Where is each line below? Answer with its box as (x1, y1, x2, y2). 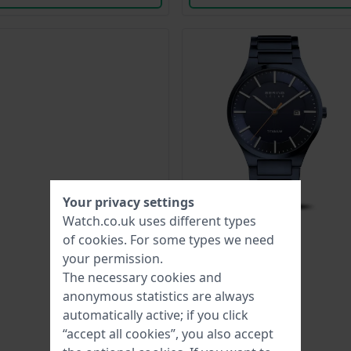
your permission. (63, 250, 163, 267)
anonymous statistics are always (63, 288, 255, 305)
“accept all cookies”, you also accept (63, 325, 273, 342)
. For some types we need (124, 231, 274, 248)
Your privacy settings (63, 194, 194, 211)
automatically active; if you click (63, 306, 248, 324)
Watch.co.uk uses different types (63, 212, 256, 230)
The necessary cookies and (63, 269, 222, 286)
